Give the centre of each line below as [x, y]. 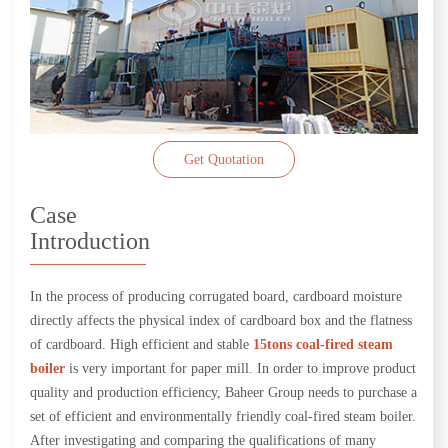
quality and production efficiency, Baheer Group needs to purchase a [223, 392]
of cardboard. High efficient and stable [141, 344]
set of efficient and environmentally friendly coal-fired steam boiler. [223, 416]
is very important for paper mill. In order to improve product [240, 368]
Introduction [90, 240]
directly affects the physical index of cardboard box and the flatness [221, 320]
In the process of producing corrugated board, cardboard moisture [216, 296]
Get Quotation [224, 159]
